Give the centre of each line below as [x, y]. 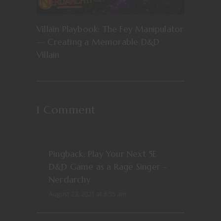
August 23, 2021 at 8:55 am [88, 194]
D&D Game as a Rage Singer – [108, 167]
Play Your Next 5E [122, 154]
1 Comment [66, 110]
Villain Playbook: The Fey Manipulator [110, 29]
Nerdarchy [70, 180]
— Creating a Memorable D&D [98, 42]
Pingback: [68, 154]
